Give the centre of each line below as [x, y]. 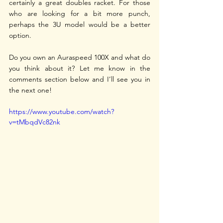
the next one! [30, 90]
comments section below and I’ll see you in [80, 79]
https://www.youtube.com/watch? [61, 111]
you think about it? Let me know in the [80, 68]
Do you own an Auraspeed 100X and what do [80, 57]
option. [21, 35]
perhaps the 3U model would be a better [80, 24]
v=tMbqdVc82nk [35, 122]
